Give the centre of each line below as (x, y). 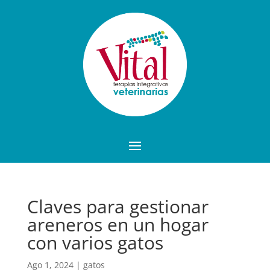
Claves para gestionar (118, 207)
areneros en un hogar (118, 225)
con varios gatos (95, 243)
